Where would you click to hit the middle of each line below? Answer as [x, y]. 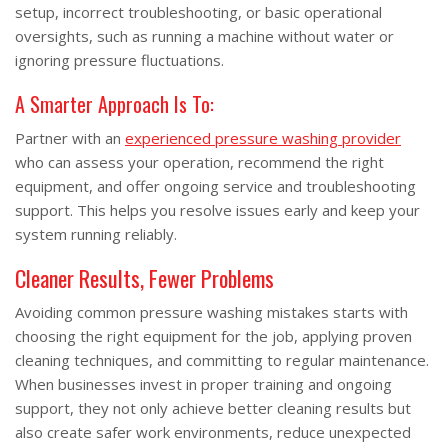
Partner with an [70, 138]
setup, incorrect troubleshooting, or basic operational [198, 12]
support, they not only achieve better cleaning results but [213, 408]
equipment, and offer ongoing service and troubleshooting [215, 186]
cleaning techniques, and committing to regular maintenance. [222, 360]
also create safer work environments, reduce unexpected [213, 432]
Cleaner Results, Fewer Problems [144, 278]
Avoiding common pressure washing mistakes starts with [211, 312]
